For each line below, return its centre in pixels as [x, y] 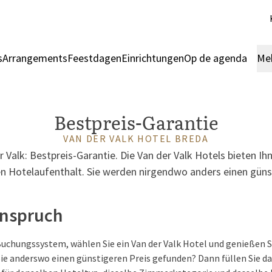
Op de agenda [216, 58]
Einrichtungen [153, 58]
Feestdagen [94, 58]
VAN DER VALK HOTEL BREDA [136, 138]
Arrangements [35, 58]
